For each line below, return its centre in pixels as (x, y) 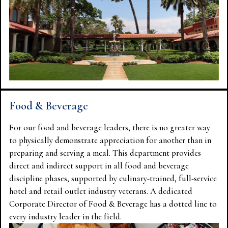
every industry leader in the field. (65, 216)
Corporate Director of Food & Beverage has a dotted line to (113, 204)
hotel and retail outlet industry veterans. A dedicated (101, 191)
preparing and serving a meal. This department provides (105, 153)
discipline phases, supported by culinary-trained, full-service (113, 178)
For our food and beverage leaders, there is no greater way (110, 127)
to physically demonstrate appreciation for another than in (110, 140)
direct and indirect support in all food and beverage (99, 165)
